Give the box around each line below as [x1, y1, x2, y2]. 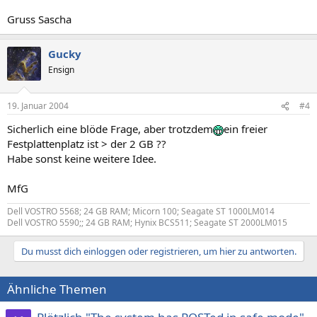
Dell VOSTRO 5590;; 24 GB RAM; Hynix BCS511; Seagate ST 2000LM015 [7, 217, 287, 229]
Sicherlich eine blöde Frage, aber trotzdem [7, 122, 213, 136]
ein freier [224, 122, 267, 136]
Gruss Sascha [7, 11, 71, 26]
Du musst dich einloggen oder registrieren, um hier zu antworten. [21, 245, 296, 258]
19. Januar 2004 [7, 100, 69, 112]
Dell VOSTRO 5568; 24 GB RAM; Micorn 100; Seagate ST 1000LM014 [7, 205, 275, 217]
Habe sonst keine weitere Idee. [7, 151, 156, 166]
